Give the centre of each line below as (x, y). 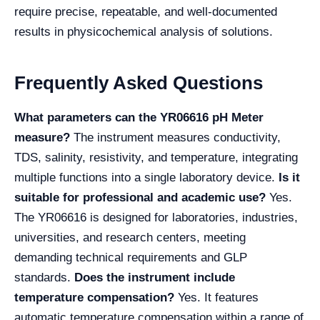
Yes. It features (216, 298)
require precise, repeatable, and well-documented (146, 12)
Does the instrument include (155, 278)
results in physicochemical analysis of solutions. (144, 32)
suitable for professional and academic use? (140, 198)
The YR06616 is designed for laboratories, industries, (156, 218)
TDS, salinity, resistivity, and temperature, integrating (156, 158)
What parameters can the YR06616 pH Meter (139, 118)
